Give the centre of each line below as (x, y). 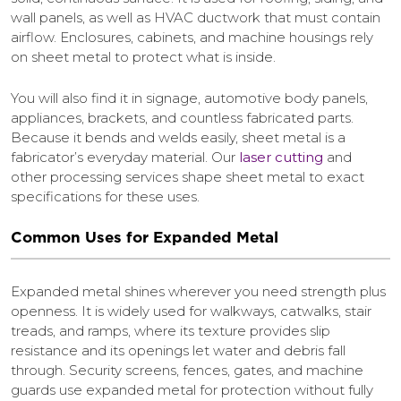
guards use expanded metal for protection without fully (192, 390)
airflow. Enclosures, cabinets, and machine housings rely (192, 37)
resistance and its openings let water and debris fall (178, 351)
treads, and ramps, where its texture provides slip (171, 331)
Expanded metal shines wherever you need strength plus (198, 292)
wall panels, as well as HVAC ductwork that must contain (196, 17)
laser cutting (281, 157)
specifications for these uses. (105, 196)
